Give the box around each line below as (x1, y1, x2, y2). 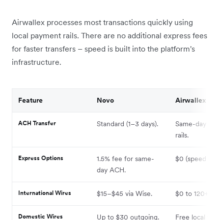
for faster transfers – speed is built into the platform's (12, 43, 195, 54)
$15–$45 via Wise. (97, 189, 152, 198)
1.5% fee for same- (97, 154, 154, 163)
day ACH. (97, 165, 126, 174)
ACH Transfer (18, 119, 56, 127)
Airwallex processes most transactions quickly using (12, 17, 193, 27)
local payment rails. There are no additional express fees (12, 30, 207, 40)
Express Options (18, 154, 63, 162)
